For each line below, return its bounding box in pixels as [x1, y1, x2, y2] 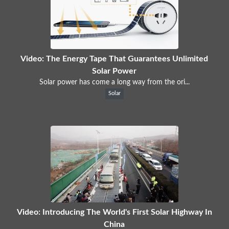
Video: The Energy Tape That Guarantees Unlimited [20, 54, 209, 63]
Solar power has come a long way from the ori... [39, 78, 190, 86]
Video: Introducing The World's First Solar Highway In [16, 208, 212, 216]
